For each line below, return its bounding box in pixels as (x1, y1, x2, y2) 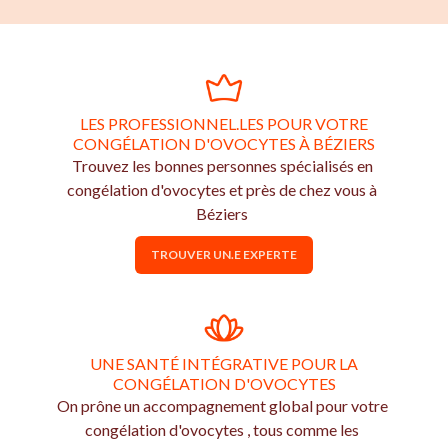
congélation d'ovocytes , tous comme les (85, 420, 360, 440)
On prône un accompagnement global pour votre (56, 396, 388, 416)
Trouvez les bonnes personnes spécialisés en (71, 156, 373, 176)
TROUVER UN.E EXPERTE (151, 247, 297, 263)
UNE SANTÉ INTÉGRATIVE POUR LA (90, 354, 358, 374)
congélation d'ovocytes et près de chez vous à (67, 180, 378, 200)
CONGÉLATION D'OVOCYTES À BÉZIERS (73, 134, 375, 154)
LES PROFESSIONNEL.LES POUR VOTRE (80, 114, 368, 134)
